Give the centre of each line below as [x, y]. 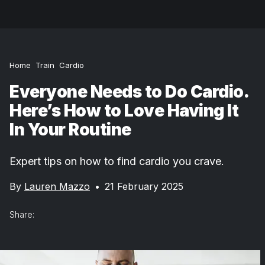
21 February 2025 [144, 186]
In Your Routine [70, 130]
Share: [22, 214]
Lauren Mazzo [57, 186]
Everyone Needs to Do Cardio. [129, 92]
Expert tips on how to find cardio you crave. [117, 161]
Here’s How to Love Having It [124, 111]
